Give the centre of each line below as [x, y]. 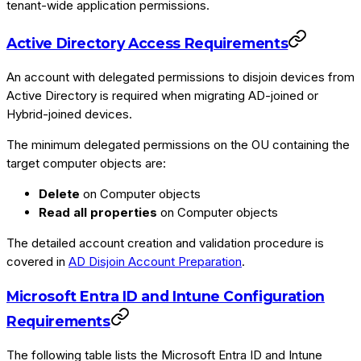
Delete [59, 194]
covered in [37, 262]
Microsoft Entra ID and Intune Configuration [166, 296]
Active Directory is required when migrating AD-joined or [162, 96]
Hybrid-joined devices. [69, 114]
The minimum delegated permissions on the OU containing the [178, 145]
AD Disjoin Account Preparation [155, 262]
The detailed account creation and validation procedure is [165, 243]
